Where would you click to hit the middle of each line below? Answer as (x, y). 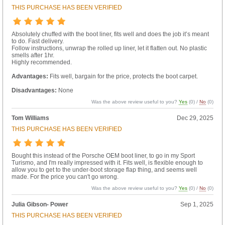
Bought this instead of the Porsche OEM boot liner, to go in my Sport (103, 155)
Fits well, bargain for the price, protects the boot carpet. (123, 76)
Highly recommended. (41, 62)
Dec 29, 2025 (195, 118)
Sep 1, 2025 (197, 204)
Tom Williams (30, 118)
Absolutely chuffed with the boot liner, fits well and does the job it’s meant (110, 34)
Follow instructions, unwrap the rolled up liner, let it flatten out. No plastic (109, 48)
